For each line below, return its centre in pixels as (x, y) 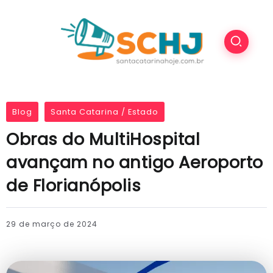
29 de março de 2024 (52, 224)
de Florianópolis (73, 186)
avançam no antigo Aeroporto (135, 163)
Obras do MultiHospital (103, 140)
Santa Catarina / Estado (105, 112)
